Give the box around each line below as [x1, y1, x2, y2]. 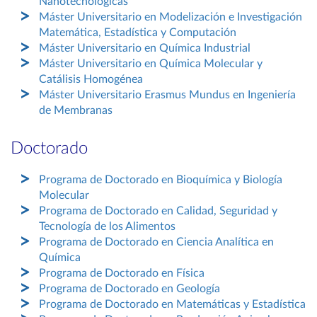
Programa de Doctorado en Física [39, 267, 204, 279]
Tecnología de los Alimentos [39, 221, 175, 232]
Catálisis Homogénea [39, 74, 143, 85]
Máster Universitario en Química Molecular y [39, 58, 263, 69]
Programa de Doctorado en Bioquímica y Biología [39, 174, 282, 185]
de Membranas [39, 105, 113, 116]
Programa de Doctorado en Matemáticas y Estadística [39, 299, 306, 310]
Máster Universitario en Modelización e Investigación [39, 11, 302, 23]
